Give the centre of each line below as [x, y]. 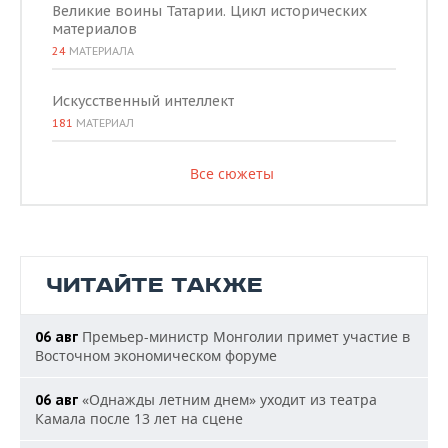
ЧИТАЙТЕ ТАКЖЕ [154, 285]
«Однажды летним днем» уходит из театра [227, 399]
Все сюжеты [231, 173]
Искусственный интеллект [143, 101]
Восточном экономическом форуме [156, 355]
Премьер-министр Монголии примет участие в [244, 336]
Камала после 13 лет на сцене [139, 418]
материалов [94, 29]
